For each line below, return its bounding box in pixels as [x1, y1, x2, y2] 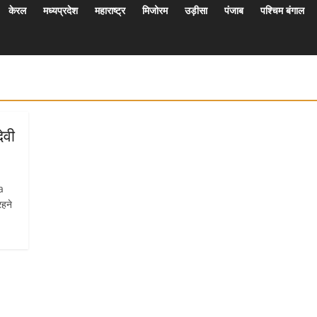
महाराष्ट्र [95, 4, 125, 17]
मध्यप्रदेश [43, 4, 78, 17]
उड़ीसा [185, 4, 207, 17]
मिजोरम [142, 4, 168, 17]
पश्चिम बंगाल [260, 4, 304, 17]
